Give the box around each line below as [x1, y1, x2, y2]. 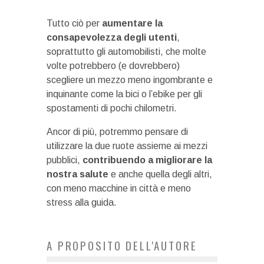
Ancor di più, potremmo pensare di [47, 127, 188, 137]
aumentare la [102, 18, 163, 29]
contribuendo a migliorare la [82, 155, 212, 166]
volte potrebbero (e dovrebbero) [47, 61, 180, 71]
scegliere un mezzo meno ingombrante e [47, 75, 213, 85]
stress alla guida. [47, 197, 117, 208]
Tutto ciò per [47, 18, 102, 29]
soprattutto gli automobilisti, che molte [47, 47, 206, 57]
